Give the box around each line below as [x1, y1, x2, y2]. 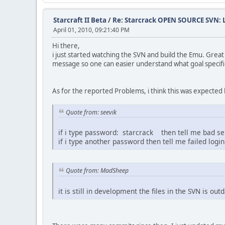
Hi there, [52, 41, 80, 50]
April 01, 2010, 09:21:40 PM [53, 25, 130, 34]
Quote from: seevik [66, 107, 117, 117]
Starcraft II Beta [53, 15, 106, 25]
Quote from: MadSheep [66, 166, 129, 175]
